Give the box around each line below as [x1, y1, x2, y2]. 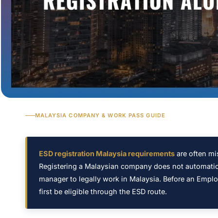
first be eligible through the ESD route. [38, 187, 167, 196]
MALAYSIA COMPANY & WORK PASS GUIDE [35, 112, 165, 119]
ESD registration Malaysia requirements [38, 149, 175, 158]
